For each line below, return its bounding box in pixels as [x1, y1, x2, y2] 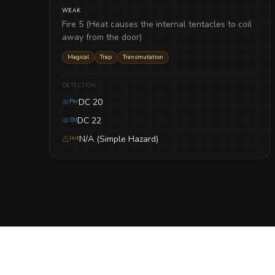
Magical [68, 52, 89, 61]
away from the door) [62, 31, 142, 43]
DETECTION [62, 81, 96, 89]
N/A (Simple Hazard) [79, 133, 158, 145]
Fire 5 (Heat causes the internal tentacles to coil [62, 18, 252, 30]
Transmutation [123, 52, 163, 61]
